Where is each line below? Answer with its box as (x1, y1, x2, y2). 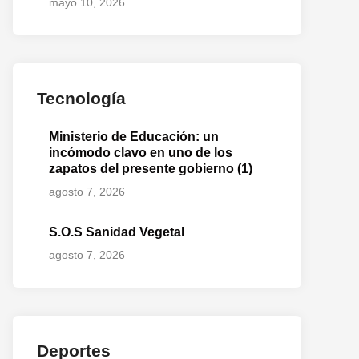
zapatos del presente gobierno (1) (49, 162, 252, 175)
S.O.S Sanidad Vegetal (49, 225, 184, 239)
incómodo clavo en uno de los (49, 146, 232, 159)
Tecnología (37, 89, 126, 107)
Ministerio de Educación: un (49, 130, 219, 143)
